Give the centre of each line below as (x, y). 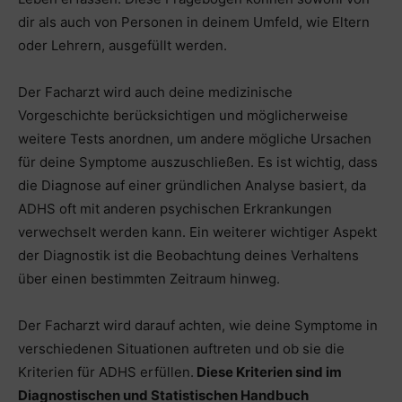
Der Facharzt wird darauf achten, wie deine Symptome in (198, 325)
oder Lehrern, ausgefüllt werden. (122, 45)
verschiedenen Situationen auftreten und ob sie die (181, 348)
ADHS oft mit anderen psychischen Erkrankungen (175, 208)
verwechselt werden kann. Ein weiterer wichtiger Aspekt (197, 232)
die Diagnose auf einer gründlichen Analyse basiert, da (192, 185)
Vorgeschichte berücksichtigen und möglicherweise (183, 115)
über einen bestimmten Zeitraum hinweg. (149, 278)
